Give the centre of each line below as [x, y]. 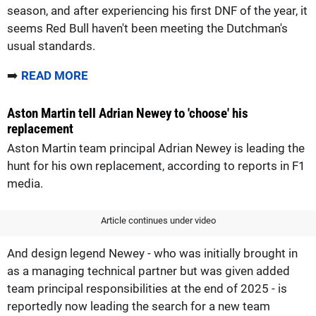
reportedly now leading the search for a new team [139, 306]
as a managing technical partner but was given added [148, 271]
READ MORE [55, 75]
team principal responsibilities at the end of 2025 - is [147, 288]
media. [25, 183]
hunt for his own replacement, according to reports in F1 [156, 165]
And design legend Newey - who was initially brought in [152, 253]
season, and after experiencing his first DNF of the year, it [157, 10]
